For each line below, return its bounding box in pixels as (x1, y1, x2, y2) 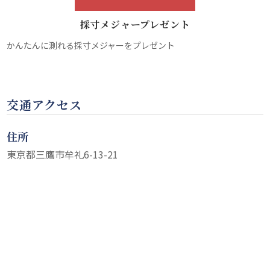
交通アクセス (7, 96, 83, 114)
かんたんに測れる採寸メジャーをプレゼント (7, 39, 175, 52)
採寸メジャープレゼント (80, 17, 190, 32)
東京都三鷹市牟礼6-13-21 (7, 147, 119, 162)
